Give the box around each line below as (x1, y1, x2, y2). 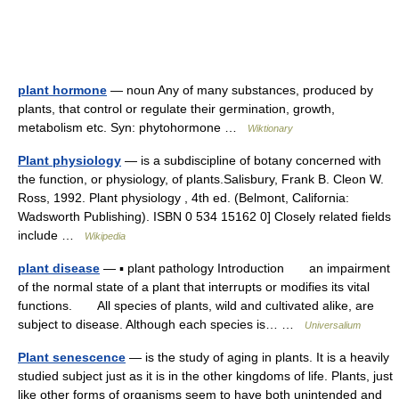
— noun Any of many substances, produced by (107, 83, 373, 97)
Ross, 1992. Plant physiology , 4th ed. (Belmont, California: (18, 191, 349, 205)
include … (18, 228, 85, 242)
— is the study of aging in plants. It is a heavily (126, 350, 389, 364)
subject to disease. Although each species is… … (18, 317, 305, 331)
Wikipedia (85, 231, 126, 241)
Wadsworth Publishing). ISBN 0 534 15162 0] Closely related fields (18, 209, 391, 224)
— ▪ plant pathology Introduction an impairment (100, 261, 390, 275)
